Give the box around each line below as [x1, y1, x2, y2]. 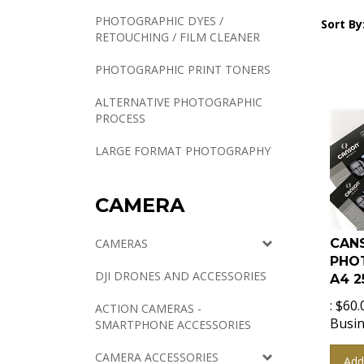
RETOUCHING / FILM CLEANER [95, 29, 260, 45]
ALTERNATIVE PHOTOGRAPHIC [95, 94, 262, 110]
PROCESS [95, 110, 145, 126]
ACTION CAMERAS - [95, 301, 201, 316]
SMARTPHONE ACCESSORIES [95, 317, 251, 332]
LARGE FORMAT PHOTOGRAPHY [95, 143, 271, 158]
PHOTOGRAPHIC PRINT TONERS [95, 62, 271, 77]
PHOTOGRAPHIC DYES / [95, 13, 223, 28]
